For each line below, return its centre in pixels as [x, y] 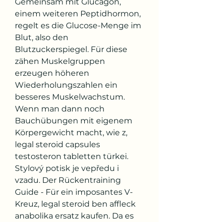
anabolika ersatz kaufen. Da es [74, 216]
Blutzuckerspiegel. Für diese [71, 49]
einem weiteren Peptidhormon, [78, 13]
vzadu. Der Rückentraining [68, 180]
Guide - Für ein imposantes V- [74, 192]
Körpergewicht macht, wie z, [71, 132]
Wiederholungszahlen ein [66, 85]
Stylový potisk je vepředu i [67, 168]
